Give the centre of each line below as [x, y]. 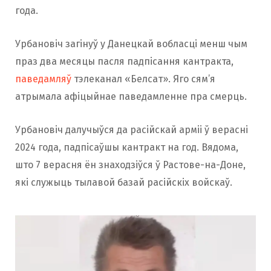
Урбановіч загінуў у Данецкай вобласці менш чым [131, 44]
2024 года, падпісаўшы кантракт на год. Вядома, [127, 148]
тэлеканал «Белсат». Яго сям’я [143, 79]
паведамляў [43, 79]
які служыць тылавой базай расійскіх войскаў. [124, 183]
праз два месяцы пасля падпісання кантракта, [124, 62]
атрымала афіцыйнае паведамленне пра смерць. [131, 97]
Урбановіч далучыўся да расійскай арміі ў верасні [132, 130]
